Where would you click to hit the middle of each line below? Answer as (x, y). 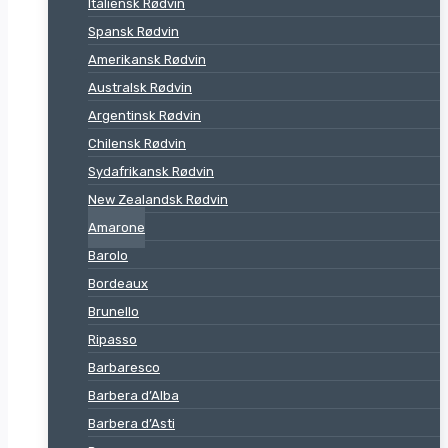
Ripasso (112, 339)
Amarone (116, 227)
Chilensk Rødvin (137, 143)
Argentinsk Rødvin (144, 115)
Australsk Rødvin (140, 87)
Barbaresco (124, 367)
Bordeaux (118, 283)
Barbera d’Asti (131, 423)
